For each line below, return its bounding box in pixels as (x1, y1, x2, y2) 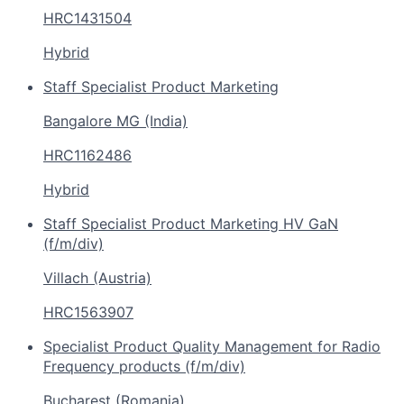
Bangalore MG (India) (43, 111, 188, 130)
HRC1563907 (43, 302, 133, 321)
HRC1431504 (43, 8, 132, 27)
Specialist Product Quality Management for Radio (43, 336, 381, 355)
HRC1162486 (43, 145, 132, 164)
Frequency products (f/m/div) (43, 356, 245, 375)
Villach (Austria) (43, 268, 151, 287)
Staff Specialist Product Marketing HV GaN (43, 214, 338, 233)
